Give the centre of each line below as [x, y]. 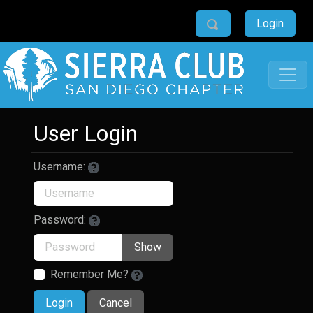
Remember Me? [89, 274]
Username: [59, 167]
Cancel [116, 303]
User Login [86, 133]
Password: [60, 220]
